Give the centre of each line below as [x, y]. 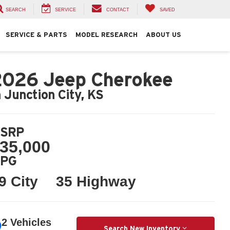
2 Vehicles [26, 222]
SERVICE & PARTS [36, 35]
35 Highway [96, 181]
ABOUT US [164, 35]
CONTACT [118, 10]
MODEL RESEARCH [107, 35]
